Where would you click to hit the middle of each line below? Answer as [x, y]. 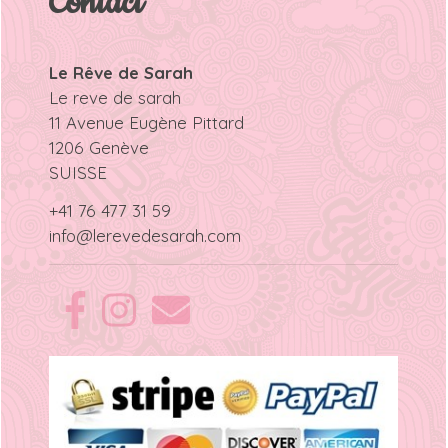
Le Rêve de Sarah [120, 72]
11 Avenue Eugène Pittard [146, 122]
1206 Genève [98, 147]
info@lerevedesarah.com [144, 236]
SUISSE [77, 172]
